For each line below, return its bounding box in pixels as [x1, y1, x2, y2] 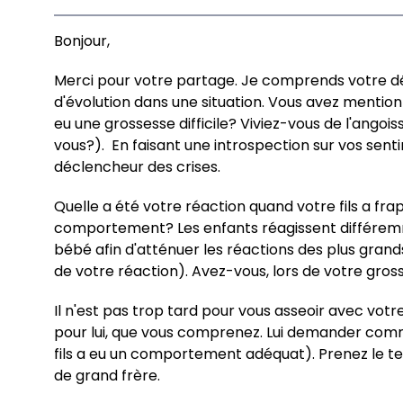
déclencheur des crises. [54, 156, 220, 177]
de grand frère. [54, 364, 160, 386]
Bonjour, [54, 30, 110, 51]
